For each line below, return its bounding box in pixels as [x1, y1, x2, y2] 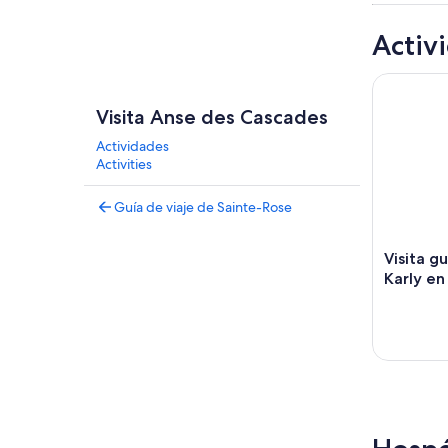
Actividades [96, 137, 169, 155]
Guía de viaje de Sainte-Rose [114, 198, 292, 216]
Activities [96, 155, 152, 173]
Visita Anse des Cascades [96, 105, 328, 129]
